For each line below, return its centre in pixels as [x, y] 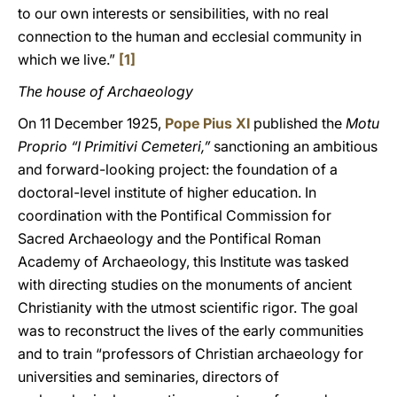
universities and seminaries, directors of [148, 377]
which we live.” [68, 59]
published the [298, 123]
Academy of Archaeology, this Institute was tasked [183, 261]
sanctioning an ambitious [296, 146]
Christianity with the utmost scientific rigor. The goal [188, 307]
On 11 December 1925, [91, 123]
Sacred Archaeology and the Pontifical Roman [169, 238]
